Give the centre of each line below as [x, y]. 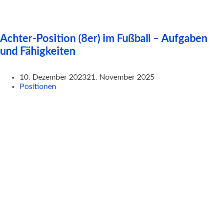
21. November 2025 [120, 77]
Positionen [38, 87]
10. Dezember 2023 [53, 77]
